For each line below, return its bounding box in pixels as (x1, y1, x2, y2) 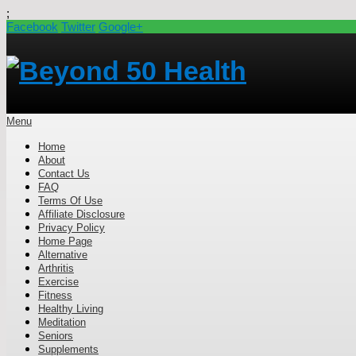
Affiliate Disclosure (38, 208, 125, 220)
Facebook (6, 20, 58, 33)
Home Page (38, 235, 92, 247)
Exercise (38, 276, 79, 288)
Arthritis (38, 262, 74, 274)
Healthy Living (38, 303, 103, 315)
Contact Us (38, 168, 90, 180)
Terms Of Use (38, 195, 103, 207)
